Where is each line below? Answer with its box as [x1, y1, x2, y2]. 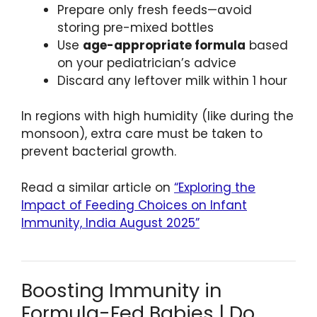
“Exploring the [174, 178, 255, 196]
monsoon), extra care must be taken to [21, 125, 263, 143]
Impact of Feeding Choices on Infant [21, 196, 247, 214]
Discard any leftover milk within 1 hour [57, 71, 287, 89]
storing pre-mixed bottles [57, 18, 214, 36]
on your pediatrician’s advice [57, 54, 236, 71]
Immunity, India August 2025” [21, 214, 200, 231]
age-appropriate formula [83, 36, 246, 54]
